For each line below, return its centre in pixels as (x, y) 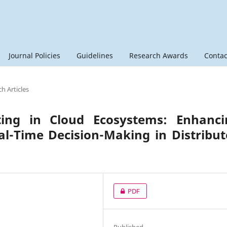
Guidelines (95, 55)
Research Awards (159, 55)
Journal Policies (34, 55)
